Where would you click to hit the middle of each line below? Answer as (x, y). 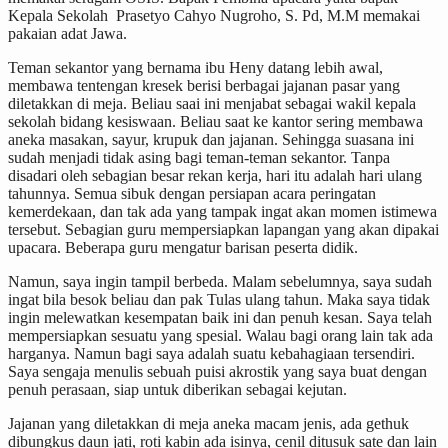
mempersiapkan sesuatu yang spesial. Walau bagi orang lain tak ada (220, 335)
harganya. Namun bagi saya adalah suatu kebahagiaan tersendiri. (211, 353)
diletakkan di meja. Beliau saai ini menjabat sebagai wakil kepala (212, 103)
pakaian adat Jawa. (67, 33)
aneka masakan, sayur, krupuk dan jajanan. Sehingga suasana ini (211, 139)
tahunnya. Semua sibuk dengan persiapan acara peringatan (192, 193)
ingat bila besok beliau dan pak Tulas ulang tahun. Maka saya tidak (219, 299)
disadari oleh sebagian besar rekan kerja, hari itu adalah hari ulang (215, 175)
